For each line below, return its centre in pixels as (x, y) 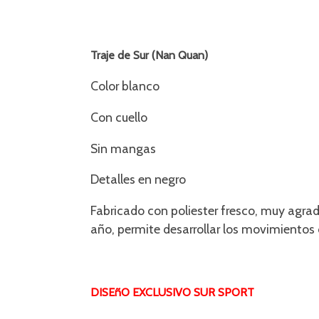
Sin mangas (124, 148)
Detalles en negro (138, 179)
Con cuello (119, 117)
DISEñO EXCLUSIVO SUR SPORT (173, 292)
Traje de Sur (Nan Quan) (150, 56)
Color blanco (125, 85)
